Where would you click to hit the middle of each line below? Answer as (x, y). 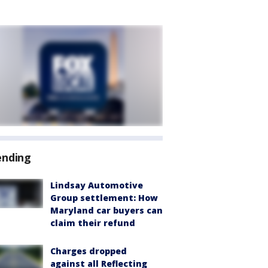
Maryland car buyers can (106, 210)
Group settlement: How (104, 198)
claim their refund (93, 223)
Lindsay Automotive (97, 185)
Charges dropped (89, 251)
